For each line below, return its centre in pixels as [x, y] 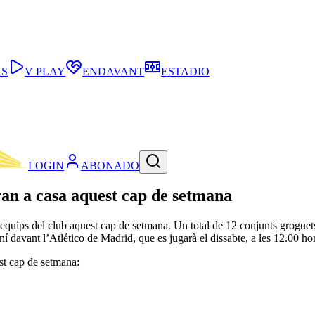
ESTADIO [185, 71]
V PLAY [45, 71]
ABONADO [110, 166]
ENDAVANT [113, 71]
